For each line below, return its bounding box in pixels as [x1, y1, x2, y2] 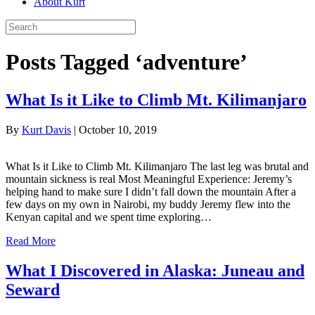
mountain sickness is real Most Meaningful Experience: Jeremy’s [6, 172, 292, 185]
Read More [6, 234, 56, 247]
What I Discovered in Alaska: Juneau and [6, 261, 304, 280]
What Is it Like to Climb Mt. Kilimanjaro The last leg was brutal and [6, 160, 309, 172]
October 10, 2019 [79, 123, 157, 136]
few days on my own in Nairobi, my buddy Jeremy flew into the [6, 198, 290, 210]
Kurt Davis [22, 123, 71, 136]
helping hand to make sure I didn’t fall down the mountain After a [6, 185, 296, 198]
